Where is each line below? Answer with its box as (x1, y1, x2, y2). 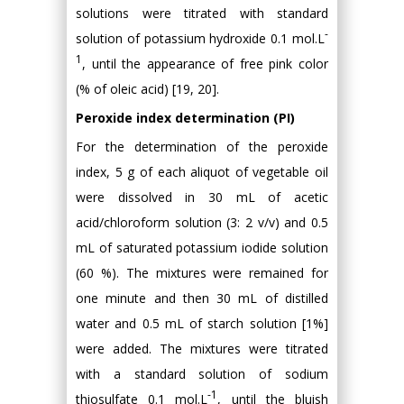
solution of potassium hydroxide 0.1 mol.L (76, 30, 325, 47)
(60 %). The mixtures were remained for (76, 264, 328, 281)
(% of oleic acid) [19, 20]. (76, 80, 219, 97)
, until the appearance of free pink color (82, 55, 328, 72)
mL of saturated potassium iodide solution (76, 239, 328, 256)
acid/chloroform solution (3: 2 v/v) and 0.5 (76, 214, 328, 231)
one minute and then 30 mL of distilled (76, 289, 328, 307)
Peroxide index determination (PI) (76, 109, 295, 126)
